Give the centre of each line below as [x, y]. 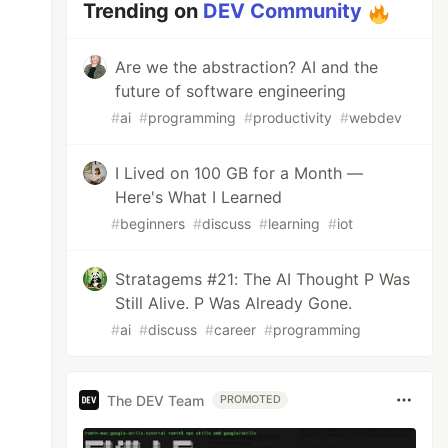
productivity [293, 117]
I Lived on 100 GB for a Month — [239, 173]
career [235, 329]
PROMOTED [250, 399]
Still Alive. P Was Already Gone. [234, 303]
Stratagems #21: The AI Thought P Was [263, 279]
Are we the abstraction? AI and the [247, 67]
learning [294, 223]
